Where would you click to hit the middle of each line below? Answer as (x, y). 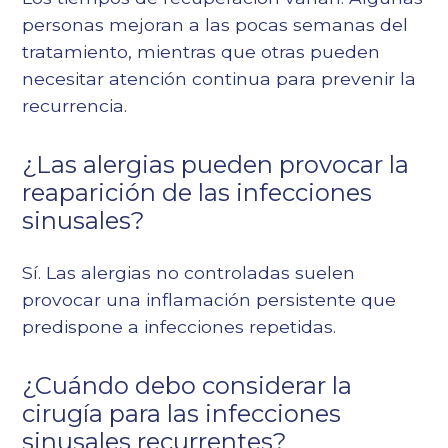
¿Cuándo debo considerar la (187, 386)
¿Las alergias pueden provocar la (216, 165)
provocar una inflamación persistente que (209, 300)
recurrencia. (75, 106)
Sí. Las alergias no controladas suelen (189, 273)
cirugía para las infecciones (182, 414)
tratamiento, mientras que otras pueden (201, 52)
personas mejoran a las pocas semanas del (215, 25)
